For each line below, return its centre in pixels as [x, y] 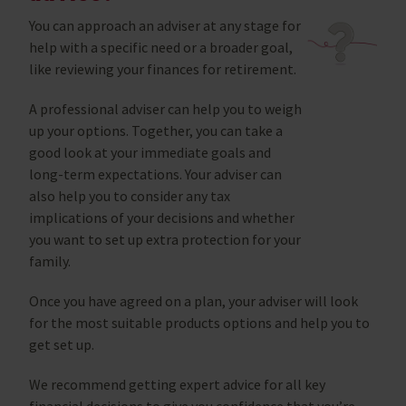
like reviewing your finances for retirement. [163, 68]
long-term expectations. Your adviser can [155, 174]
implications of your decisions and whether [162, 217]
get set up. [62, 344]
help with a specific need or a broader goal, [161, 47]
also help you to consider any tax [130, 195]
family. [50, 261]
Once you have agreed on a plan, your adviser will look [193, 300]
